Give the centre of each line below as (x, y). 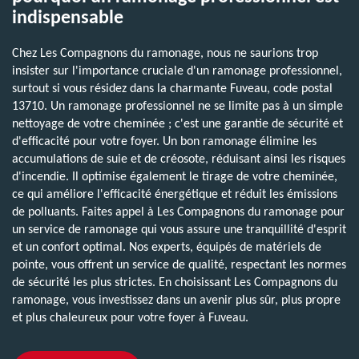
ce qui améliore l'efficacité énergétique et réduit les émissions (175, 194)
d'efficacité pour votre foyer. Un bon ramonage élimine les (164, 141)
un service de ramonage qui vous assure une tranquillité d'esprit (179, 230)
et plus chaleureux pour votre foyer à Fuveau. (130, 318)
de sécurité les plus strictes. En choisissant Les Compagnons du (175, 282)
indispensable (68, 18)
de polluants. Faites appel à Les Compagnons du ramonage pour (178, 212)
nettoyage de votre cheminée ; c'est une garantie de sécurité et (177, 124)
